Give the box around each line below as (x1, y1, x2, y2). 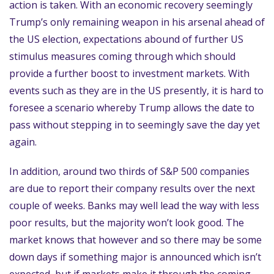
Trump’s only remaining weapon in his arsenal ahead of (9, 15, 265, 29)
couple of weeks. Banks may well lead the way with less (9, 199, 259, 212)
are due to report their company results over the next (9, 182, 255, 195)
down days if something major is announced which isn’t (9, 250, 261, 264)
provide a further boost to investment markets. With (9, 67, 250, 80)
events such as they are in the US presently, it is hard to (9, 84, 264, 97)
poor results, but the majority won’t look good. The (9, 216, 244, 229)
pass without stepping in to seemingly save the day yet (9, 118, 260, 131)
